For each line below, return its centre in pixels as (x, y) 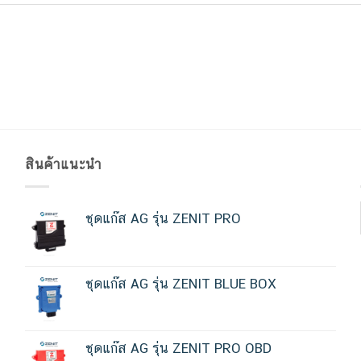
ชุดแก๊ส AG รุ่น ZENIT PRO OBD (178, 348)
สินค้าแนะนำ (63, 165)
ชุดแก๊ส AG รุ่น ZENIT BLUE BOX (180, 283)
